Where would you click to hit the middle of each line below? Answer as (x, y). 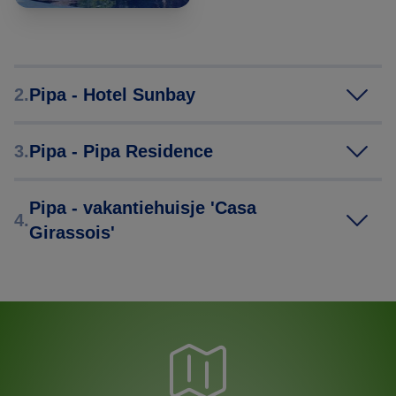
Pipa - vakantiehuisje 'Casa (143, 208)
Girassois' (72, 233)
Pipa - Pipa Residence (121, 152)
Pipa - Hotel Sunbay (112, 95)
